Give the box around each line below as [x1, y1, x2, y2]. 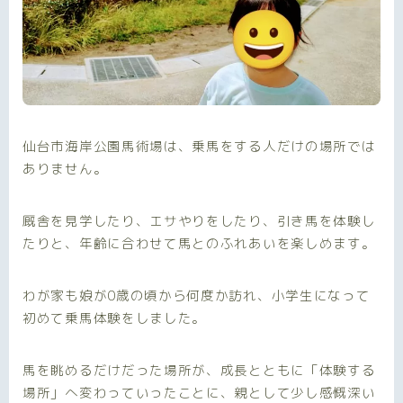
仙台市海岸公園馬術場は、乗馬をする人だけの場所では [22, 136, 376, 156]
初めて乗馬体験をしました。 [22, 308, 207, 327]
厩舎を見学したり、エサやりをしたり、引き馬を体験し [22, 210, 376, 230]
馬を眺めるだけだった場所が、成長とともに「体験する [22, 360, 376, 380]
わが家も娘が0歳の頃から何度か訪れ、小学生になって [22, 285, 371, 305]
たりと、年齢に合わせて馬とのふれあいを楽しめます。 [22, 233, 376, 253]
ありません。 [22, 158, 108, 178]
